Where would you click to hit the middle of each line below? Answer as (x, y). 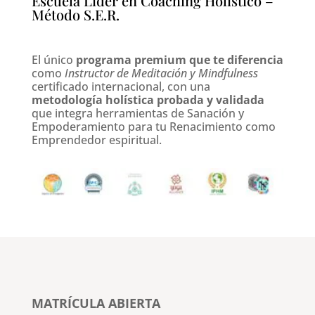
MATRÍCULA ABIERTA (96, 303)
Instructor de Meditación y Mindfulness (161, 73)
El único (53, 60)
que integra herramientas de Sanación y (137, 113)
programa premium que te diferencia (179, 60)
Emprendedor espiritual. (96, 140)
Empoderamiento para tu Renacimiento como (153, 127)
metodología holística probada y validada (148, 100)
